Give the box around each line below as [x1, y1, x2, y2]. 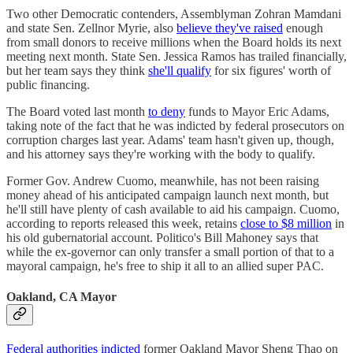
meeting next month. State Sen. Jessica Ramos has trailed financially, [6, 49, 347, 63]
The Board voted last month [6, 104, 148, 118]
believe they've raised [176, 20, 283, 35]
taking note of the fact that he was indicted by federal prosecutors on [6, 118, 344, 132]
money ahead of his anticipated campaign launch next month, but [6, 188, 329, 202]
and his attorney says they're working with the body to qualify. [6, 147, 315, 161]
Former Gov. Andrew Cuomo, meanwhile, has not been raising [6, 173, 319, 188]
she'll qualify [148, 63, 211, 77]
